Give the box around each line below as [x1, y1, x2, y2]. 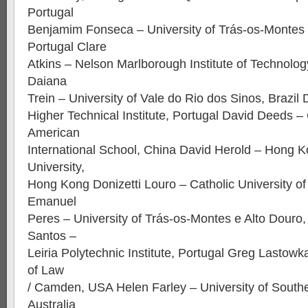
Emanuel [27, 195, 76, 208]
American [27, 126, 80, 140]
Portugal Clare [27, 40, 107, 54]
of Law [27, 263, 64, 277]
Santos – [27, 229, 76, 243]
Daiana [27, 74, 67, 88]
